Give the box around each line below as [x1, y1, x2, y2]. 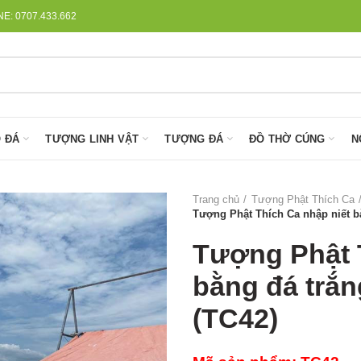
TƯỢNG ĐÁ [164, 132, 224, 145]
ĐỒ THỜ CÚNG [249, 132, 326, 145]
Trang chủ [193, 193, 239, 205]
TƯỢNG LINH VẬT [45, 132, 139, 145]
